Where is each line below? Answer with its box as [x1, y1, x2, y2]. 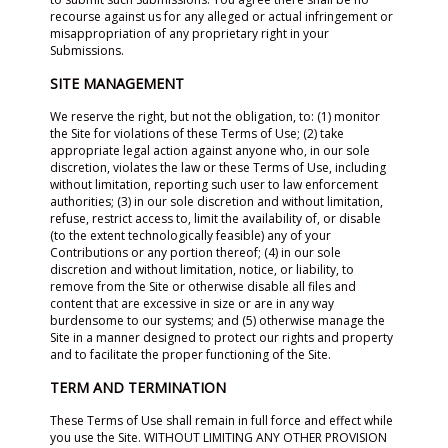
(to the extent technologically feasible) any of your [50, 227, 331, 244]
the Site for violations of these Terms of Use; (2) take [50, 125, 344, 142]
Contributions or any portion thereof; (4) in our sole [50, 244, 341, 261]
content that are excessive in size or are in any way [50, 295, 334, 312]
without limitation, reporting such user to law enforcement [50, 176, 378, 193]
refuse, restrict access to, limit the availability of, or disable [50, 210, 381, 227]
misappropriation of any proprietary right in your [50, 25, 329, 42]
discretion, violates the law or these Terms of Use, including [50, 159, 386, 176]
